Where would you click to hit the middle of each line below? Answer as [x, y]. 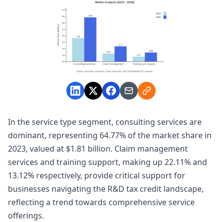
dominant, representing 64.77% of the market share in [110, 135]
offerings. [26, 215]
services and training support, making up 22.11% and [108, 162]
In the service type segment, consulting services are [105, 122]
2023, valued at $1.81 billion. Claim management [98, 148]
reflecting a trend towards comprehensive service [101, 202]
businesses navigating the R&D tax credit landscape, [106, 189]
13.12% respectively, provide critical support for [97, 175]
